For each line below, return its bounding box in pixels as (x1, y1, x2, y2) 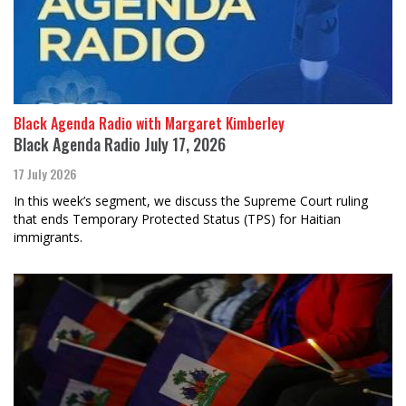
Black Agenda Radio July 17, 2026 (14, 132, 226, 157)
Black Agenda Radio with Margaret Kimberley (14, 112, 285, 135)
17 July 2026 (14, 164, 77, 184)
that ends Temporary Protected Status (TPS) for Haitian (14, 210, 341, 228)
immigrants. (14, 228, 82, 246)
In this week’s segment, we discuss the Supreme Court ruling (14, 192, 368, 210)
